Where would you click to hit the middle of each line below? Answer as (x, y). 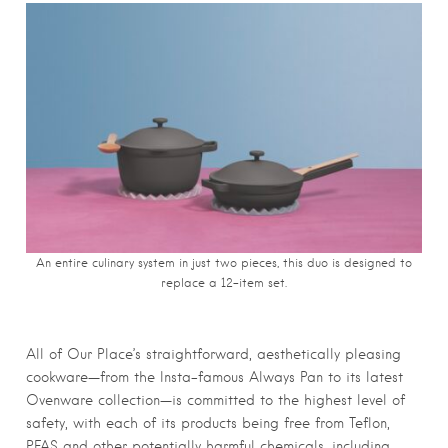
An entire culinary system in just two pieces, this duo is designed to (224, 263)
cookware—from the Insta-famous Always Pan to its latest (214, 377)
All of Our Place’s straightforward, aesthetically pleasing (213, 354)
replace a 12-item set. (224, 283)
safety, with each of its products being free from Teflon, (208, 423)
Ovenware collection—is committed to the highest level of (215, 400)
